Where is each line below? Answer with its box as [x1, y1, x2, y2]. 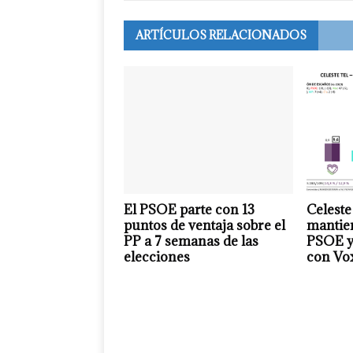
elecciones [124, 247, 190, 266]
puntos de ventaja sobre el [124, 216, 285, 234]
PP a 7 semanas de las [124, 232, 258, 250]
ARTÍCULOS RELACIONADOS [136, 28, 307, 43]
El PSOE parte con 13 [124, 200, 255, 218]
